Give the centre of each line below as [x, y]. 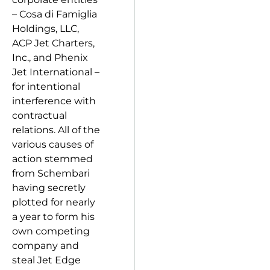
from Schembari [51, 173]
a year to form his [53, 217]
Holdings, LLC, [46, 29]
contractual [39, 115]
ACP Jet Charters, [53, 43]
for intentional [46, 86]
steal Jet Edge [46, 260]
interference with [54, 101]
